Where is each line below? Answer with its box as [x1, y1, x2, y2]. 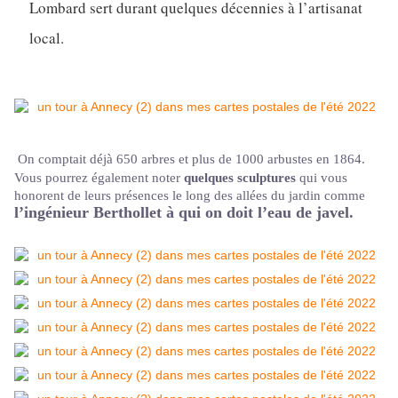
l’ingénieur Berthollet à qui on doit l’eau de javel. [14, 203, 354, 222]
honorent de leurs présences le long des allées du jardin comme [14, 188, 365, 203]
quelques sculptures [184, 171, 296, 186]
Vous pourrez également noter [14, 171, 184, 186]
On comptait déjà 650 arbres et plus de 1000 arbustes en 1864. [18, 152, 365, 167]
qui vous [296, 171, 347, 186]
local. [29, 28, 64, 49]
